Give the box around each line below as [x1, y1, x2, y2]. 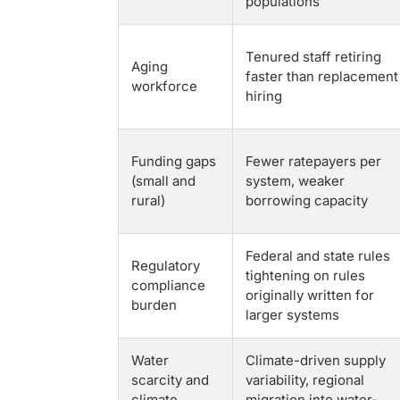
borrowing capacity [246, 192, 368, 209]
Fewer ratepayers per [246, 153, 381, 170]
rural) [131, 192, 165, 209]
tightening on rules [246, 267, 365, 284]
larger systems [246, 306, 339, 323]
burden [131, 296, 177, 313]
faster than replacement [246, 68, 398, 85]
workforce [131, 78, 197, 95]
